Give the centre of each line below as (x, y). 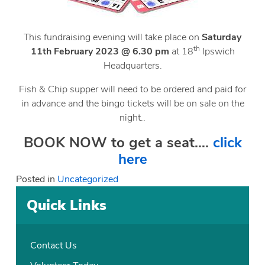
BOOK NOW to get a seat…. (118, 142)
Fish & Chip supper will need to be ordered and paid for (132, 89)
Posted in (37, 179)
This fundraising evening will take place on (112, 37)
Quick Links (67, 205)
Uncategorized (88, 179)
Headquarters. (132, 65)
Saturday (220, 37)
